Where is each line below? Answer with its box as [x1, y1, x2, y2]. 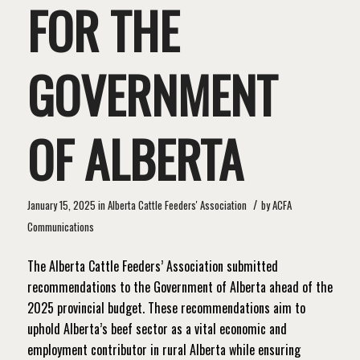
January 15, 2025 [27, 197, 96, 213]
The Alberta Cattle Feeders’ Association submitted [27, 256, 278, 276]
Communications [27, 219, 94, 235]
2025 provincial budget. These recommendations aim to [27, 297, 305, 317]
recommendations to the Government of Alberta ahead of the [27, 276, 333, 297]
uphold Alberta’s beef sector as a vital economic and [27, 318, 287, 338]
